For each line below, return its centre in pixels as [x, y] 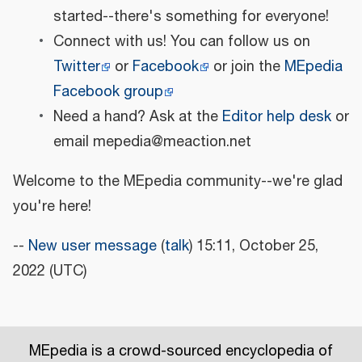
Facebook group [108, 92]
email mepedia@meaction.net [152, 142]
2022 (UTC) [50, 271]
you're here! [52, 206]
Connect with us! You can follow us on [181, 42]
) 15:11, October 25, [254, 246]
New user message [93, 246]
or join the [246, 67]
